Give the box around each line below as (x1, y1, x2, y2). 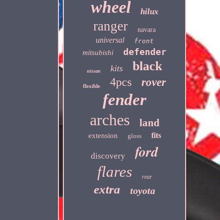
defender (123, 47, 167, 57)
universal (95, 36, 124, 44)
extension (88, 132, 118, 139)
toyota (130, 185, 156, 196)
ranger (93, 19, 128, 33)
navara (137, 26, 156, 33)
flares (97, 163, 132, 180)
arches (89, 111, 130, 129)
